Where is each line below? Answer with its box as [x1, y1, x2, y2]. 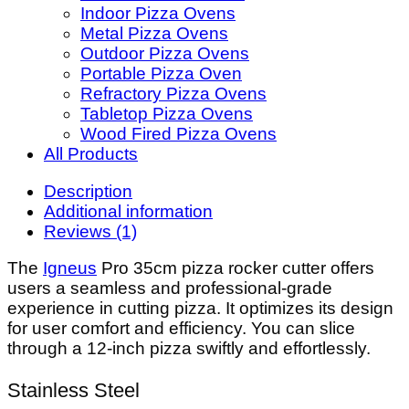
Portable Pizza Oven [80, 63, 242, 83]
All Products [44, 143, 138, 163]
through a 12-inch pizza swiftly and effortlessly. [7, 339, 371, 359]
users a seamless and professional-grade [7, 278, 332, 299]
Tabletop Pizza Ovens [80, 103, 253, 123]
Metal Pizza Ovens [80, 23, 228, 43]
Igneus [43, 258, 97, 278]
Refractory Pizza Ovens [80, 83, 267, 103]
